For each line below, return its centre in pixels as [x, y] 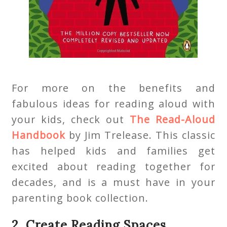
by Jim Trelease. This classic [140, 135]
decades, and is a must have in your [113, 182]
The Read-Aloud [172, 120]
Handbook [39, 135]
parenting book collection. [80, 198]
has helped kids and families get [113, 151]
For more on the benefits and [113, 88]
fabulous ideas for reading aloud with [113, 104]
